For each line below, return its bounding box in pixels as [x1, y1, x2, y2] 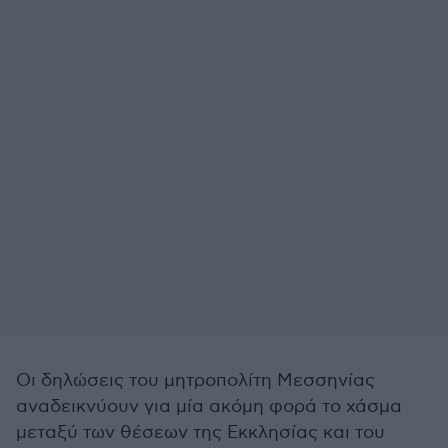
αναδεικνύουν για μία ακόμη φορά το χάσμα [16, 396, 402, 417]
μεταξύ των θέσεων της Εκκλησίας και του [16, 422, 385, 443]
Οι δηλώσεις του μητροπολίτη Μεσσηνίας [16, 370, 375, 391]
